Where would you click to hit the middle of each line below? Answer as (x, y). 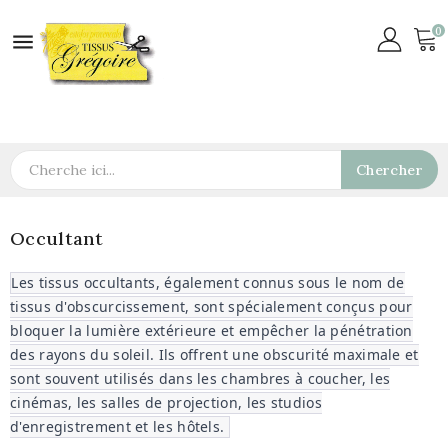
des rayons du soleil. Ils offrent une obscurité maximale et (214, 355)
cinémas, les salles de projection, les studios (166, 403)
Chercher (389, 170)
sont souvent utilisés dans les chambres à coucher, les (200, 379)
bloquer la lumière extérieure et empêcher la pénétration (211, 331)
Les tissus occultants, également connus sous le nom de (208, 283)
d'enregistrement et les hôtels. (119, 427)
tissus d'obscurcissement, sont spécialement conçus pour (211, 307)
